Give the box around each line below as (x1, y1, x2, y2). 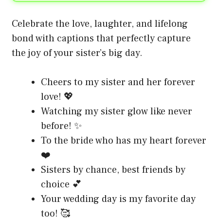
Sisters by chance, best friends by (41, 163, 185, 176)
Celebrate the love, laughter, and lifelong (12, 17, 188, 30)
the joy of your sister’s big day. (12, 46, 143, 59)
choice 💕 (41, 178, 82, 191)
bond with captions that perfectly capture (12, 32, 191, 45)
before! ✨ (41, 119, 82, 132)
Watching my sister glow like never (41, 105, 192, 118)
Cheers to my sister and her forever (41, 75, 195, 89)
